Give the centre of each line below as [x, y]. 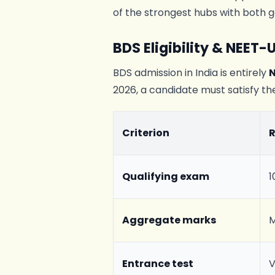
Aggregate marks [169, 220]
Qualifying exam [166, 176]
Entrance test [158, 264]
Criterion [146, 133]
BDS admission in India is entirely [191, 73]
